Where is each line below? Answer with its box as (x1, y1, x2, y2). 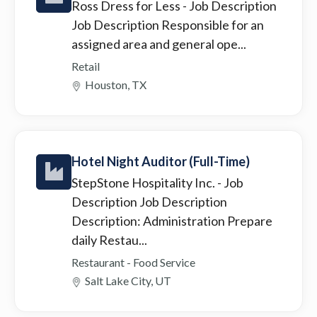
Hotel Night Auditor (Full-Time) (71, 153, 250, 169)
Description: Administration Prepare (71, 212, 272, 229)
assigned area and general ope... (71, 35, 246, 52)
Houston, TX (85, 77, 146, 91)
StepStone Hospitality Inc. (71, 174, 217, 190)
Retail (71, 59, 100, 73)
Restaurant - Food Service (71, 255, 195, 269)
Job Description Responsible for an (71, 16, 264, 33)
